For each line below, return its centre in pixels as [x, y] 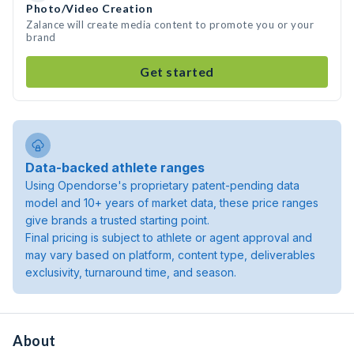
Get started [177, 72]
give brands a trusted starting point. [117, 220]
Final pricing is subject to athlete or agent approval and [169, 237]
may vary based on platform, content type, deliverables [170, 255]
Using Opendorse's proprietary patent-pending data [162, 185]
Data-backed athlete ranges [115, 168]
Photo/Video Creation [89, 8]
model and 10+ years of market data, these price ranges [172, 203]
